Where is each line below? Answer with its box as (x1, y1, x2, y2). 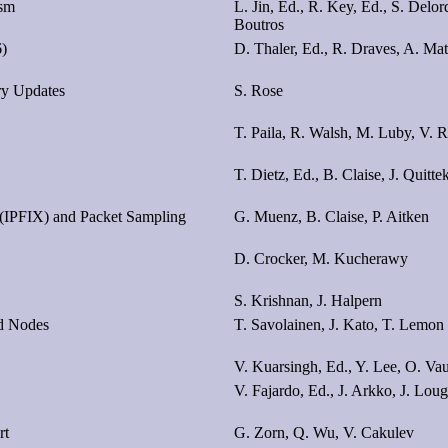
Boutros (234, 15, 284, 33)
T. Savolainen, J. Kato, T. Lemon (234, 315, 444, 333)
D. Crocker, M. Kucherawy (234, 249, 408, 267)
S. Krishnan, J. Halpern (234, 291, 382, 309)
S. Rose (234, 81, 283, 99)
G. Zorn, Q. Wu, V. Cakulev (234, 423, 414, 441)
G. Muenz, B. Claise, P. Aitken (234, 207, 429, 225)
